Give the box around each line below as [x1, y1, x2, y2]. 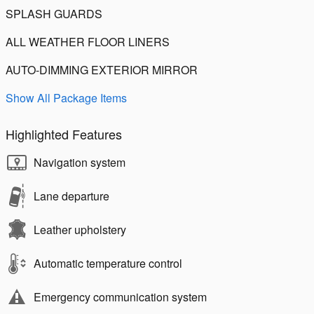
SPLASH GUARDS [6, 5, 102, 22]
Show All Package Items [6, 89, 127, 106]
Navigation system [34, 153, 125, 170]
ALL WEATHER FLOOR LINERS [6, 33, 170, 50]
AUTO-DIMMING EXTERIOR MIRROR [6, 61, 198, 78]
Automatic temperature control [34, 254, 182, 271]
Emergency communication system [34, 288, 207, 305]
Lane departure [34, 187, 109, 204]
